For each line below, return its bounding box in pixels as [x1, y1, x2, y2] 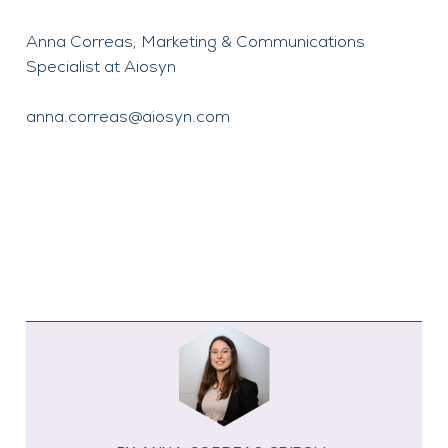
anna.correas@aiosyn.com [26, 106, 230, 127]
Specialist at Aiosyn [26, 56, 176, 77]
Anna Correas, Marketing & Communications [26, 31, 365, 52]
